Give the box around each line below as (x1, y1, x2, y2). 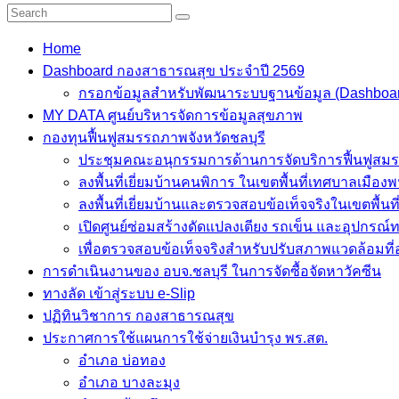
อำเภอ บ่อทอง (78, 353, 166, 368)
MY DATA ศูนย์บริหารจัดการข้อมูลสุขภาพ (43, 108, 303, 123)
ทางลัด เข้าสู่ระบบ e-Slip (43, 286, 195, 301)
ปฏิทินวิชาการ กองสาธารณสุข (43, 308, 234, 323)
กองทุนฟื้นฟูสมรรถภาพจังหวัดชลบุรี (43, 130, 265, 145)
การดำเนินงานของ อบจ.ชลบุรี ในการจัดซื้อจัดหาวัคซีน (43, 264, 381, 279)
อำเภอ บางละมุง (78, 375, 180, 390)
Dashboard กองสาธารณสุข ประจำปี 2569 (43, 63, 305, 78)
